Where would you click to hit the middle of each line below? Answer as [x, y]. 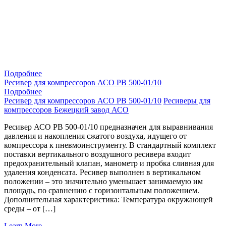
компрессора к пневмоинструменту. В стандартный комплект [110, 145]
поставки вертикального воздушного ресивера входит [97, 154]
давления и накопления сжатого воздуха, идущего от [95, 136]
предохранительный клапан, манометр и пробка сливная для [109, 163]
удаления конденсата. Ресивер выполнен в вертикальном [102, 172]
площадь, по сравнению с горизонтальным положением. [102, 190]
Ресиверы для [187, 100]
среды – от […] [30, 208]
